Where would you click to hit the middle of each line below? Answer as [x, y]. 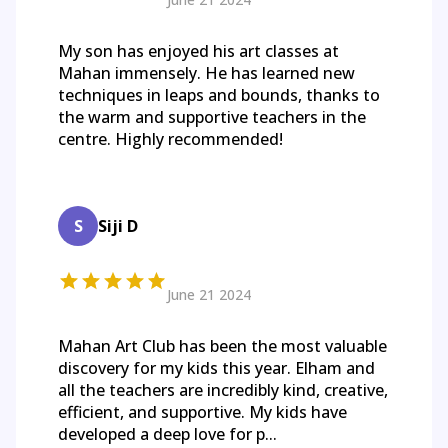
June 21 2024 [209, 295]
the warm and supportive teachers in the [212, 117]
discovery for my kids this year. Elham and [216, 368]
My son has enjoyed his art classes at [198, 51]
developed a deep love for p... [167, 434]
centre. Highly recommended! [170, 139]
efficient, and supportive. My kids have [202, 412]
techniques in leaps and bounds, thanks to [219, 95]
